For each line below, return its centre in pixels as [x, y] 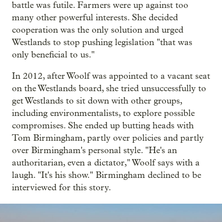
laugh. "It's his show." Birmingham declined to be [107, 175]
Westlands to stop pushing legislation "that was [102, 42]
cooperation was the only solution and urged [98, 30]
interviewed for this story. [61, 187]
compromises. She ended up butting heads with [103, 125]
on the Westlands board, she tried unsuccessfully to [109, 88]
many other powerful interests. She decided [95, 17]
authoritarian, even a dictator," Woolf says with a [106, 163]
